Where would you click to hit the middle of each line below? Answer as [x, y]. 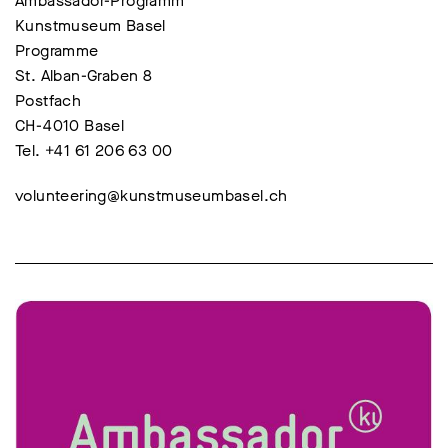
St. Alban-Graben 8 [84, 75]
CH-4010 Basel [70, 125]
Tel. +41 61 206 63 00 [94, 150]
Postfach [48, 100]
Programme [57, 50]
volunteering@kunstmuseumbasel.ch [151, 195]
